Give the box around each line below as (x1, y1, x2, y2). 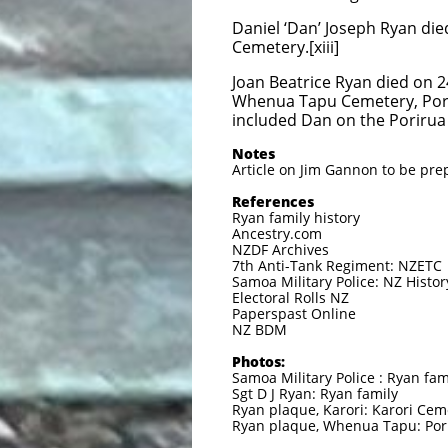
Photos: (232, 352, 285, 371)
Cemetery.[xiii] (232, 36, 339, 58)
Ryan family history (232, 208, 360, 227)
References (232, 192, 314, 211)
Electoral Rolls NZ (232, 288, 349, 307)
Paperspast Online (232, 304, 356, 323)
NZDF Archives (232, 240, 329, 259)
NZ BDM (232, 320, 287, 339)
